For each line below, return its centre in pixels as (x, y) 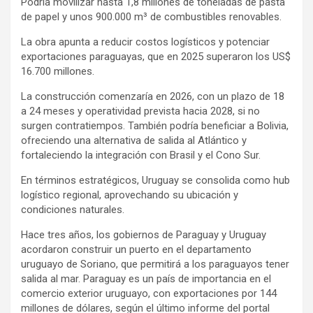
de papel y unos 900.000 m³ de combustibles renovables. (151, 17)
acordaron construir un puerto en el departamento (136, 250)
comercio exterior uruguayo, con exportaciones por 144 (149, 294)
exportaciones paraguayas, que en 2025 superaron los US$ (156, 57)
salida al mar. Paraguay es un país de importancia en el (146, 279)
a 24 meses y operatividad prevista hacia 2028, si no (140, 111)
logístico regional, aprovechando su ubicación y (130, 195)
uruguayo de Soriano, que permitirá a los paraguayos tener (155, 264)
